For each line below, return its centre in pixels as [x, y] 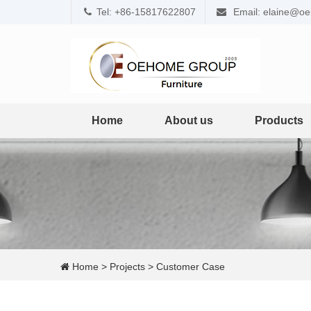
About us [189, 120]
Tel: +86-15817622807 [146, 12]
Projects [127, 267]
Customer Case [191, 267]
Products [279, 120]
